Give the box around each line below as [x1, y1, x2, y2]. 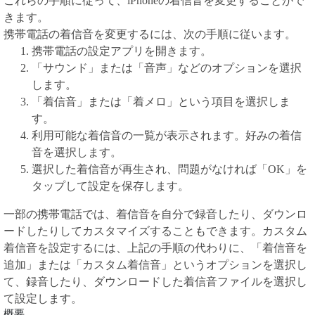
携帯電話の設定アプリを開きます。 [32, 45, 212, 57]
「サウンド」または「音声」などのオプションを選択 [32, 62, 302, 74]
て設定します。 [4, 292, 82, 304]
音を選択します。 [32, 146, 122, 158]
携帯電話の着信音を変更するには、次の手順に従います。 [4, 28, 296, 40]
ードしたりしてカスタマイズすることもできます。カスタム [4, 225, 307, 237]
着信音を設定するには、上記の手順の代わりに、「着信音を [4, 242, 307, 254]
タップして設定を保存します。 [32, 180, 189, 192]
